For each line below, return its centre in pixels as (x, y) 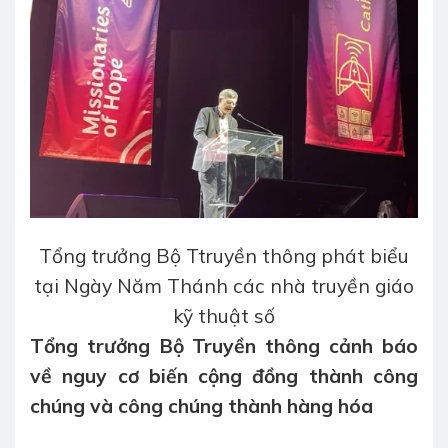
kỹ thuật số (224, 315)
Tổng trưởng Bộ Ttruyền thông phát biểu (224, 255)
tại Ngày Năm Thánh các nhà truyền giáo (224, 285)
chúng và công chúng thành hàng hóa (201, 405)
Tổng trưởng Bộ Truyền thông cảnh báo (224, 345)
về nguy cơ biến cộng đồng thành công (224, 375)
